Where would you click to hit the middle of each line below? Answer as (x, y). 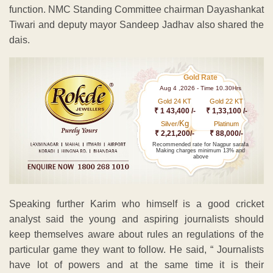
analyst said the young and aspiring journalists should (136, 219)
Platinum (227, 123)
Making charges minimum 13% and (201, 150)
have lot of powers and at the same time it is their (136, 265)
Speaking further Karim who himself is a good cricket (136, 204)
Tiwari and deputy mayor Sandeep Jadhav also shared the (136, 24)
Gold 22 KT (227, 101)
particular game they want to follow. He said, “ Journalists (136, 250)
